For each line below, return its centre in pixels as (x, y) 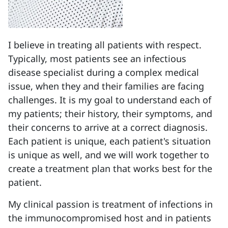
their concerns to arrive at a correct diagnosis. (108, 127)
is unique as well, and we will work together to (109, 155)
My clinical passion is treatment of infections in (110, 204)
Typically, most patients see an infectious (97, 59)
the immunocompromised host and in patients (110, 218)
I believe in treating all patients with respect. (105, 45)
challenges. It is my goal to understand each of (110, 100)
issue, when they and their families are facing (106, 86)
